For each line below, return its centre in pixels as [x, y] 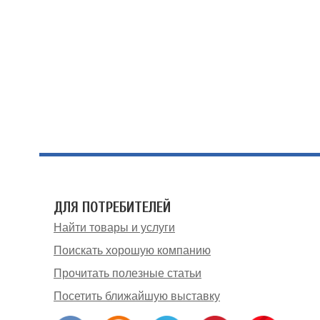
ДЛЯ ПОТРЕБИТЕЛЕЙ [112, 207]
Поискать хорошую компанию [132, 250]
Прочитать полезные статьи [127, 273]
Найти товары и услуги [114, 227]
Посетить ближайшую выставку [137, 296]
